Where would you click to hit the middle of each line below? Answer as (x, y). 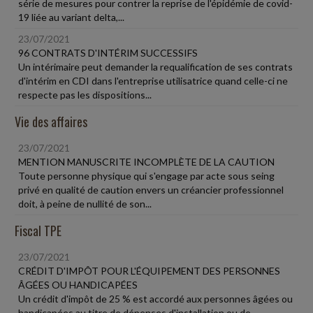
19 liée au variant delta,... (71, 17)
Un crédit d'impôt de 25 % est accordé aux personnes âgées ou (155, 299)
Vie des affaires (51, 122)
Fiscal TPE (38, 231)
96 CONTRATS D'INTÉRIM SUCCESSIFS (108, 53)
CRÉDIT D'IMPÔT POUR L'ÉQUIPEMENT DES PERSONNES (149, 271)
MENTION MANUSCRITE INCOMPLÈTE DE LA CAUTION (146, 162)
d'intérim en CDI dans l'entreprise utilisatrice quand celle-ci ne (153, 81)
